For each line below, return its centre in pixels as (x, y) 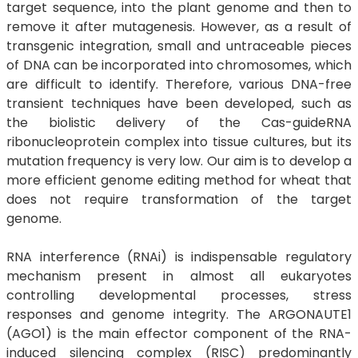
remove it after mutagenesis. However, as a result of (179, 27)
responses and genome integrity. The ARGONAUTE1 (179, 314)
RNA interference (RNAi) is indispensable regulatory (179, 257)
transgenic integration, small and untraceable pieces (179, 46)
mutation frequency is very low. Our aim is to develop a (179, 161)
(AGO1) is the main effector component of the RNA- (179, 334)
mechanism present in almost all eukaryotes (179, 276)
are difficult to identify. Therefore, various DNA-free (179, 84)
